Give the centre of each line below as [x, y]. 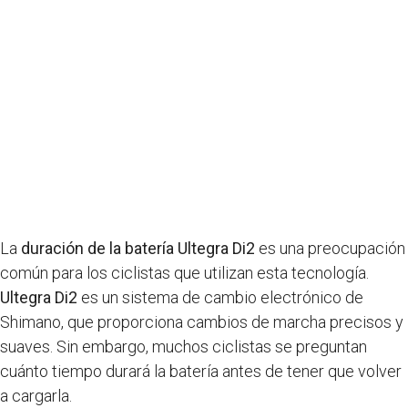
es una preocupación [330, 248]
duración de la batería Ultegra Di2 [138, 248]
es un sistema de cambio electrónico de [220, 297]
